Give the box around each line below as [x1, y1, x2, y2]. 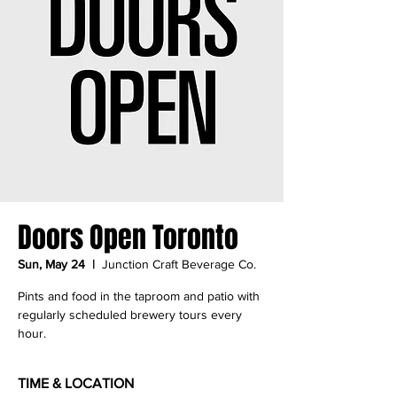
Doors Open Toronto [18, 217, 238, 260]
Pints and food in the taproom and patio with [18, 289, 260, 304]
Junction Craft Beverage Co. [102, 257, 256, 272]
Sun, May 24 [18, 257, 85, 272]
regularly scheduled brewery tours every [18, 307, 242, 323]
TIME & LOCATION [18, 376, 134, 392]
